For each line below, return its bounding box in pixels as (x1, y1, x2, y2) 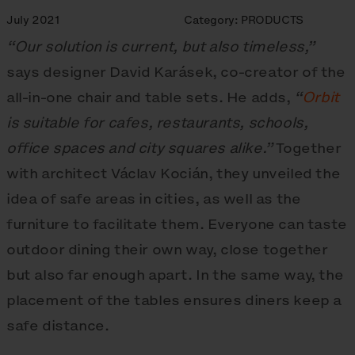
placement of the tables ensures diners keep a (6, 290, 342, 311)
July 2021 (6, 13, 60, 29)
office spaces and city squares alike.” (6, 138, 273, 158)
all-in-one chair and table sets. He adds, (6, 87, 295, 108)
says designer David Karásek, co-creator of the (6, 62, 345, 82)
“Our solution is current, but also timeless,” (6, 36, 315, 57)
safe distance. (6, 315, 109, 336)
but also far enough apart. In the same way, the (6, 265, 344, 285)
